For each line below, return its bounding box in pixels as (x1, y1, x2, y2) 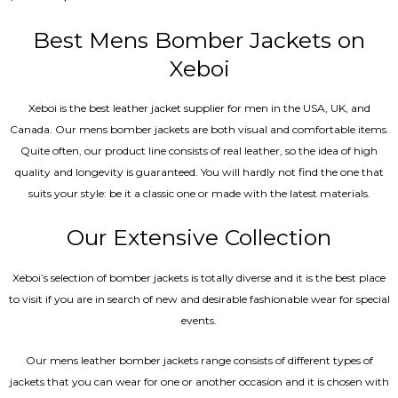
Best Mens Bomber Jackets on (33, 26, 365, 53)
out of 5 (7, 12, 66, 28)
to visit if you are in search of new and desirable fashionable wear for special (8, 291, 390, 306)
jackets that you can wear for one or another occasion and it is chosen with (9, 374, 389, 388)
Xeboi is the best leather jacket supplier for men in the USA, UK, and (28, 101, 370, 115)
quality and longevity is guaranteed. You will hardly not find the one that (14, 165, 384, 179)
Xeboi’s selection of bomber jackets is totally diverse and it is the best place (12, 270, 386, 284)
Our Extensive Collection (67, 224, 331, 251)
